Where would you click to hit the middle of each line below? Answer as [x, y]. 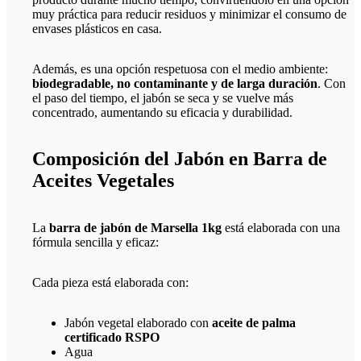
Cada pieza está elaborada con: [110, 283]
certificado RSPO [112, 338]
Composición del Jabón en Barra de [180, 159]
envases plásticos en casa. [97, 28]
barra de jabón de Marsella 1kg [135, 228]
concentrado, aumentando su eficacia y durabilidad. [162, 112]
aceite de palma [254, 323]
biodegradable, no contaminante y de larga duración [175, 83]
